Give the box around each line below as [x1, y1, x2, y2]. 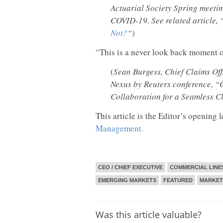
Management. [96, 122, 143, 134]
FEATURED [163, 177, 193, 184]
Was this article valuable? [96, 209, 202, 221]
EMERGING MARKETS [98, 177, 156, 184]
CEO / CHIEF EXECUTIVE [98, 164, 163, 171]
